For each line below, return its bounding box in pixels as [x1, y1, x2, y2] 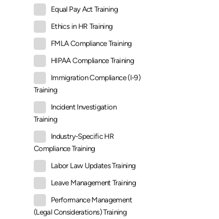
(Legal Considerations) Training [34, 208, 127, 217]
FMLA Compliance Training [51, 39, 132, 48]
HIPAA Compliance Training [51, 56, 134, 66]
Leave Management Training [51, 178, 136, 188]
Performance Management [51, 196, 132, 205]
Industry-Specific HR [51, 132, 114, 141]
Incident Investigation [51, 103, 116, 112]
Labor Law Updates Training [51, 161, 136, 171]
